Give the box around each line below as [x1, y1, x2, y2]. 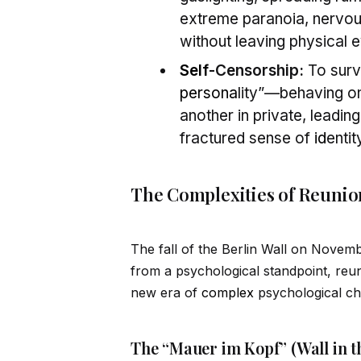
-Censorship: [209, 61, 304, 81]
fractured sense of [180, 129, 314, 148]
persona [180, 84, 238, 103]
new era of [131, 284, 201, 301]
